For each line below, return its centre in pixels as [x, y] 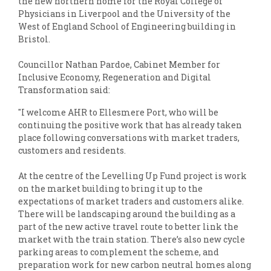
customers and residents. [72, 151]
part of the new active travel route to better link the [128, 227]
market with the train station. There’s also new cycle [132, 240]
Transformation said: [64, 90]
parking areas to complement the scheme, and [119, 252]
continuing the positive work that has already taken [130, 125]
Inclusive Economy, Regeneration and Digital [115, 77]
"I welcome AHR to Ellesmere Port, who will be [118, 113]
